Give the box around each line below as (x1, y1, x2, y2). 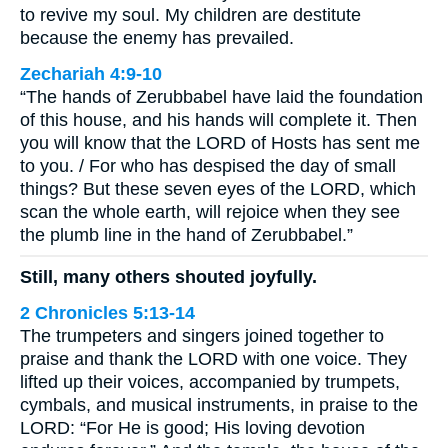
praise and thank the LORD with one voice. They (20, 349, 407, 370)
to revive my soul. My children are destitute (20, 4, 361, 25)
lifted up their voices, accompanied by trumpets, (20, 372, 400, 393)
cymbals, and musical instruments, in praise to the (20, 395, 418, 416)
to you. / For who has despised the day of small (20, 155, 396, 176)
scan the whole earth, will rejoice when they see (20, 201, 400, 222)
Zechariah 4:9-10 (20, 63, 162, 84)
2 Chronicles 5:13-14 (20, 303, 195, 324)
